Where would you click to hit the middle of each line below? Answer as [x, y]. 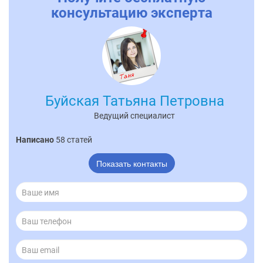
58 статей [74, 139]
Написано [36, 139]
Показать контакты [131, 163]
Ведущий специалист [134, 115]
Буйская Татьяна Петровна [134, 101]
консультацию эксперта [131, 13]
